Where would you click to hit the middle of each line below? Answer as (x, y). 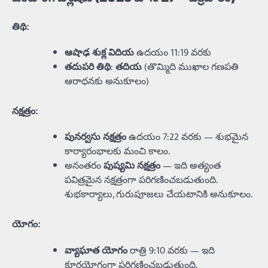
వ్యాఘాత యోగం (96, 251)
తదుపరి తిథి (88, 68)
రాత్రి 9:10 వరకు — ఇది (171, 251)
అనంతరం (84, 166)
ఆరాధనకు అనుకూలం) (107, 82)
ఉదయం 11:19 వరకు (173, 53)
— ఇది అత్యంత (191, 166)
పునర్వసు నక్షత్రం (95, 138)
